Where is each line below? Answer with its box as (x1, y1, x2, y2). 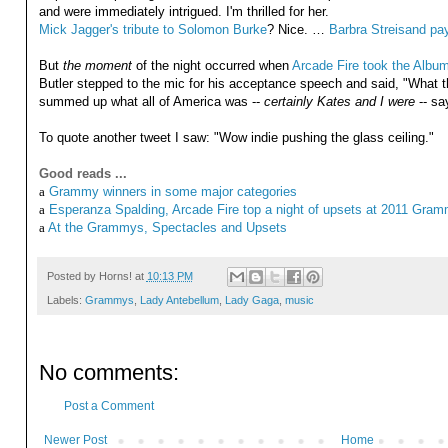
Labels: (46, 294, 85, 307)
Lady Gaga (224, 294, 279, 307)
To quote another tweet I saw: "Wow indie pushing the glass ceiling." (38, 129, 434, 145)
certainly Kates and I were (263, 93, 415, 109)
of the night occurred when (131, 57, 292, 73)
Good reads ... (38, 165, 127, 181)
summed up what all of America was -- (38, 93, 264, 109)
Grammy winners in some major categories (48, 183, 297, 199)
